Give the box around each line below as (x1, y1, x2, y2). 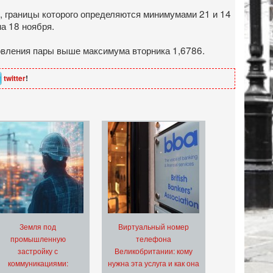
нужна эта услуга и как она (108, 258, 199, 269)
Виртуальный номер (118, 221, 189, 232)
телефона (136, 233, 171, 244)
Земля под (19, 221, 56, 232)
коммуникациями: (7, 258, 68, 269)
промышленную (10, 233, 66, 244)
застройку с (18, 246, 58, 257)
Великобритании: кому (115, 246, 193, 257)
